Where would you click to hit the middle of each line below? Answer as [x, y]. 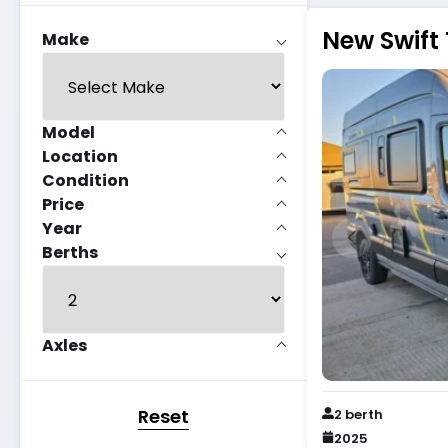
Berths [70, 253]
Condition [85, 181]
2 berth [358, 414]
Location [80, 157]
